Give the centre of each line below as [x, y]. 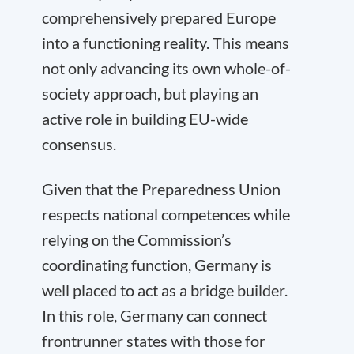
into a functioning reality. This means [166, 43]
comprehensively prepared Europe [159, 17]
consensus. [79, 144]
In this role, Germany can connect [154, 315]
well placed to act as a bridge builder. [165, 290]
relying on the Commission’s [137, 239]
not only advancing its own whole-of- [166, 68]
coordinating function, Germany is [157, 265]
